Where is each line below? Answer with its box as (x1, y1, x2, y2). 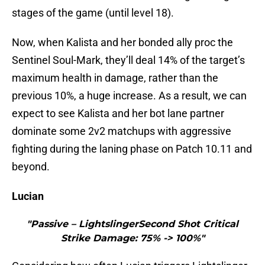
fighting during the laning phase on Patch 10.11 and (12, 143, 252, 156)
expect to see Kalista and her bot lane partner (12, 107, 224, 120)
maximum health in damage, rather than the (12, 72, 218, 85)
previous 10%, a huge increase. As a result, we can (12, 89, 247, 102)
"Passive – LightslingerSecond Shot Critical (27, 218, 238, 230)
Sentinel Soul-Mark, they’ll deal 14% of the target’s (12, 54, 245, 67)
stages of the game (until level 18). (12, 7, 174, 20)
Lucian (12, 190, 44, 203)
